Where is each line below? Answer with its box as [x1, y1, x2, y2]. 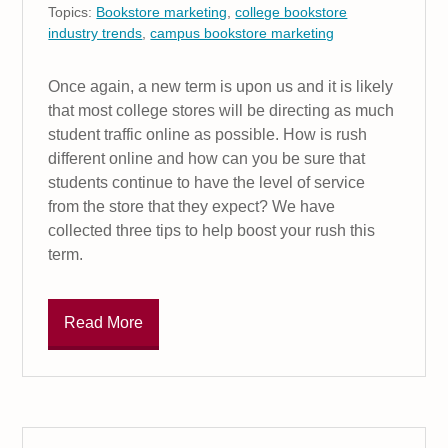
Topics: [48, 4, 97, 21]
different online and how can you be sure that [48, 150, 366, 168]
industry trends [48, 25, 143, 42]
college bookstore [235, 4, 348, 21]
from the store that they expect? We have [48, 198, 336, 216]
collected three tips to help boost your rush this [48, 222, 376, 240]
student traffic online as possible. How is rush [48, 126, 368, 144]
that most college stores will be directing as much [48, 102, 395, 120]
